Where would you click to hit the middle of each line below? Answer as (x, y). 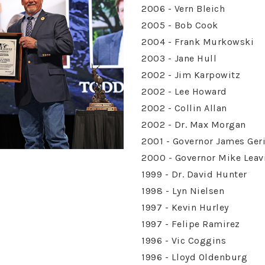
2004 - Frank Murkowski (198, 42)
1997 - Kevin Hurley (185, 207)
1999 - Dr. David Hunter (194, 174)
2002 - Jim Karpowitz (191, 75)
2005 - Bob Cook (180, 25)
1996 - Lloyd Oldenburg (194, 257)
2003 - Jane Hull (179, 58)
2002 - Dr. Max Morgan (194, 125)
